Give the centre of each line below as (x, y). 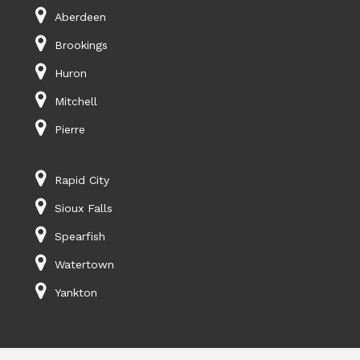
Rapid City (82, 180)
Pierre (70, 130)
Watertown (84, 265)
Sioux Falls (83, 209)
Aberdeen (80, 17)
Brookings (81, 45)
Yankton (76, 293)
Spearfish (80, 237)
